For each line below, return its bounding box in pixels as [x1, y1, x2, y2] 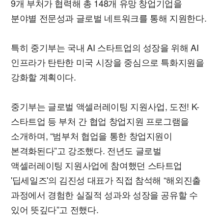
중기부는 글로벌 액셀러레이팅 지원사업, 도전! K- [11, 100, 199, 113]
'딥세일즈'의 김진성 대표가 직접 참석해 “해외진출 [11, 173, 201, 187]
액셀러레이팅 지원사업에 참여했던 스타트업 [11, 159, 183, 172]
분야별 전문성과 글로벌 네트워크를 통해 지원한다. [11, 11, 207, 25]
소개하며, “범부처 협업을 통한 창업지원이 [11, 129, 172, 142]
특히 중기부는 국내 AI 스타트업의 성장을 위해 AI [11, 41, 199, 54]
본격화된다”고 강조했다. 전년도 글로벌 [11, 144, 162, 157]
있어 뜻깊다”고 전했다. [11, 203, 99, 216]
